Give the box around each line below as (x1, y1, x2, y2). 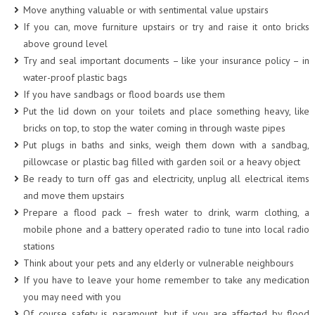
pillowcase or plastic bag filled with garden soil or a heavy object (23, 155, 300, 168)
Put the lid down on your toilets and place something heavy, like (23, 104, 309, 117)
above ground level (23, 37, 108, 50)
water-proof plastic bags (23, 70, 127, 84)
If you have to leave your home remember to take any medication (23, 273, 309, 286)
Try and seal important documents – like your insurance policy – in (23, 53, 309, 67)
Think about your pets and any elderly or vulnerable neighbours (23, 256, 294, 269)
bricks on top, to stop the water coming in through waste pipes (23, 121, 285, 134)
